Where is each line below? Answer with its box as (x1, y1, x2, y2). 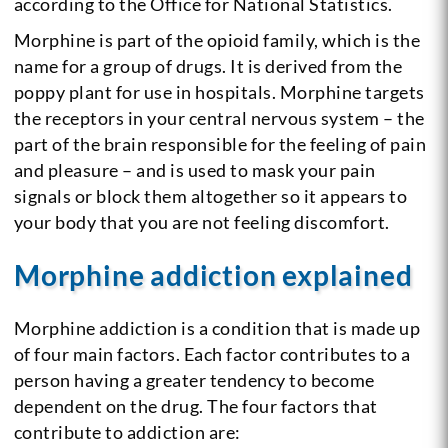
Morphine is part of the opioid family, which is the (13, 28, 421, 51)
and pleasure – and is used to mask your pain (13, 158, 376, 181)
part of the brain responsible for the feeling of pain (13, 132, 427, 155)
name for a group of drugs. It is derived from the (13, 54, 403, 77)
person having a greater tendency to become (13, 368, 375, 391)
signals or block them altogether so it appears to (13, 184, 408, 207)
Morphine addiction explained (13, 257, 413, 292)
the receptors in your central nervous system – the (13, 106, 425, 129)
